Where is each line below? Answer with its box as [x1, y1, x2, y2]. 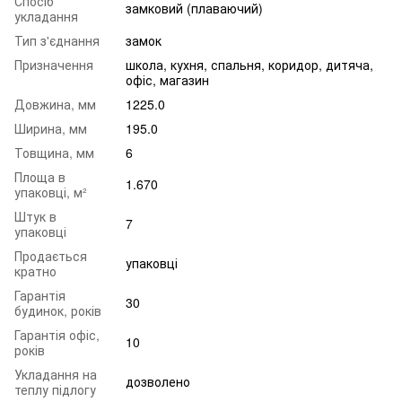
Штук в [14, 206, 57, 225]
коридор [268, 55, 319, 74]
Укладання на [14, 364, 97, 383]
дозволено [126, 371, 190, 390]
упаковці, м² [14, 182, 87, 201]
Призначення [14, 55, 93, 74]
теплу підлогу [14, 380, 96, 398]
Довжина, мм [14, 94, 96, 113]
